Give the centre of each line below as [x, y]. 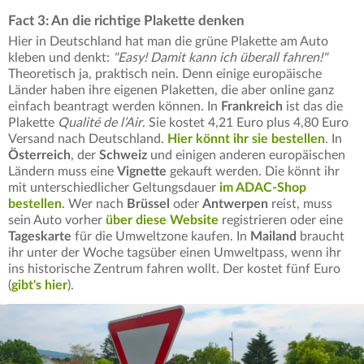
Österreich [39, 156]
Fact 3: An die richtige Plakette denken [126, 21]
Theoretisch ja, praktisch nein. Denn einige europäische [165, 74]
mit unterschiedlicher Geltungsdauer [114, 188]
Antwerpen [237, 204]
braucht [322, 237]
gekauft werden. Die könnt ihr [255, 172]
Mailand [275, 237]
